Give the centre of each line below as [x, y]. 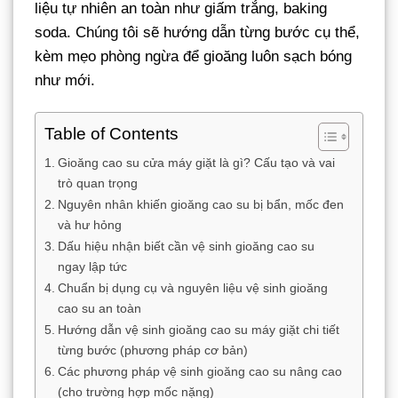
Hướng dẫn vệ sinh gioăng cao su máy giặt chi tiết [198, 329]
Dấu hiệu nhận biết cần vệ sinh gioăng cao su [186, 246]
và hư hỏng [89, 224]
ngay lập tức [92, 266]
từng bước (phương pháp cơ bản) [152, 350]
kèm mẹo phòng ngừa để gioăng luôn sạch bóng [193, 56]
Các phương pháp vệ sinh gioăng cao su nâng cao [199, 371]
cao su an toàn [99, 308]
